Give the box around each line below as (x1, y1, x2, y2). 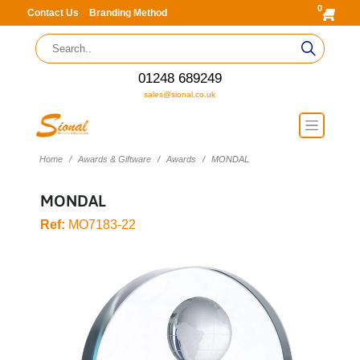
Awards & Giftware (77, 154, 151, 164)
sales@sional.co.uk (144, 90, 216, 99)
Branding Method (88, 7, 167, 18)
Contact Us (27, 7, 81, 18)
